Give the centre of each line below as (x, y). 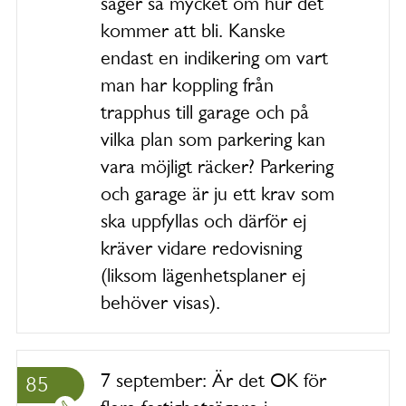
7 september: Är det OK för (213, 380)
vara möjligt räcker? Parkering (217, 166)
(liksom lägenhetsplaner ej (203, 275)
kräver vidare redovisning (201, 248)
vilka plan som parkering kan (213, 139)
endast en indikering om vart (214, 58)
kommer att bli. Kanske (193, 30)
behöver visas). (160, 302)
